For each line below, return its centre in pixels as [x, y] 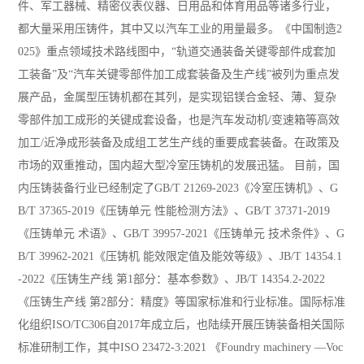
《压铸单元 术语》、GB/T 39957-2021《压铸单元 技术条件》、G [182, 234]
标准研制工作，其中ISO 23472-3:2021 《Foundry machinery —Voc [181, 348]
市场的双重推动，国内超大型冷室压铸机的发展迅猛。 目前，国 [179, 166]
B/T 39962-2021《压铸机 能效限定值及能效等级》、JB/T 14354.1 [180, 257]
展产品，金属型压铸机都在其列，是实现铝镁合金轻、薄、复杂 [178, 97]
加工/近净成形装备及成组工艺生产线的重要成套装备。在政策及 [179, 143]
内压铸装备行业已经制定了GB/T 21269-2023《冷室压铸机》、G [178, 188]
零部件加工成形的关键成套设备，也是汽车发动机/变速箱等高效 [179, 120]
